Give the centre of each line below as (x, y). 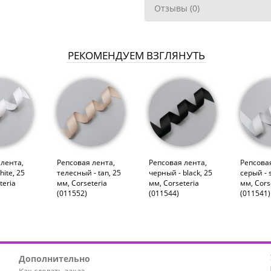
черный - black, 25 (180, 172)
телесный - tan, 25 (89, 172)
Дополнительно (54, 258)
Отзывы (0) (177, 8)
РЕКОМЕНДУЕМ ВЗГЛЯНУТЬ (136, 55)
